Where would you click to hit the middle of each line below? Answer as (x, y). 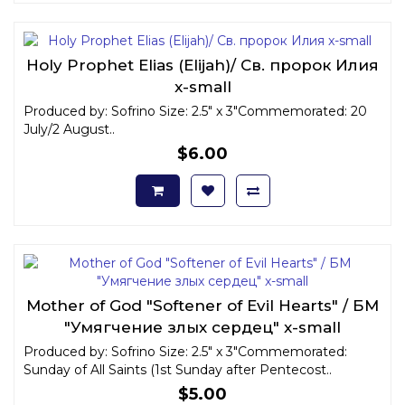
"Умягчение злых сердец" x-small (202, 327)
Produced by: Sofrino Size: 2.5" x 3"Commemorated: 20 (195, 111)
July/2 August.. (69, 129)
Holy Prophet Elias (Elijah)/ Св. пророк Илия (202, 65)
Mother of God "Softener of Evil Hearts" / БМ (202, 305)
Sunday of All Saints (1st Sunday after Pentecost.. (178, 369)
